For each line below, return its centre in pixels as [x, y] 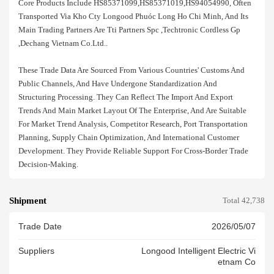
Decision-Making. [48, 164]
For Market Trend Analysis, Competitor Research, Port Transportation [133, 124]
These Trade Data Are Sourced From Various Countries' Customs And [131, 70]
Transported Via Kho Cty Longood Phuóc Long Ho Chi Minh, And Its [133, 16]
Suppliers [36, 251]
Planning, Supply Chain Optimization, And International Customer [129, 137]
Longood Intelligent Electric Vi [198, 251]
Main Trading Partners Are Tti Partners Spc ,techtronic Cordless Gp [129, 30]
